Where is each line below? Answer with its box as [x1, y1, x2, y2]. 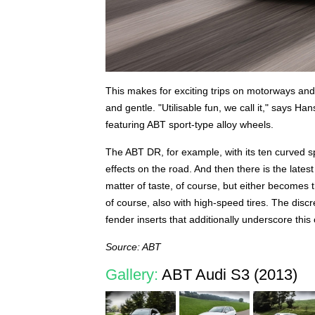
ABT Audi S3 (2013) [157, 266, 297, 284]
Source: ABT [105, 241, 161, 253]
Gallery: [105, 266, 158, 284]
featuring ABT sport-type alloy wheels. [105, 119, 274, 131]
